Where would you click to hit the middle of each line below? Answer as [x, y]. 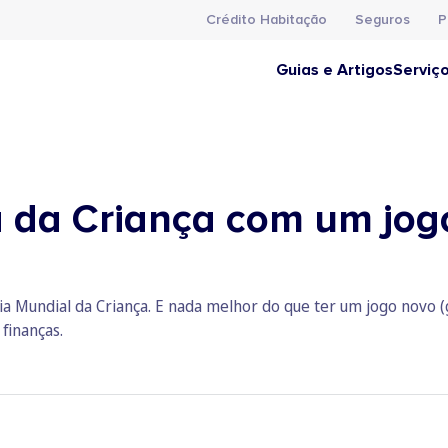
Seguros [382, 19]
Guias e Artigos [334, 70]
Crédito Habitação [266, 19]
